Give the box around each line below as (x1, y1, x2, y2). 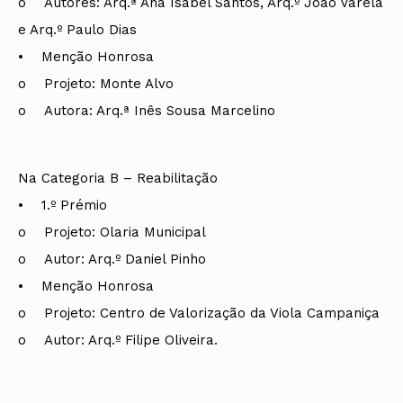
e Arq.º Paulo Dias (18, 21, 137, 38)
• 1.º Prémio (18, 196, 107, 213)
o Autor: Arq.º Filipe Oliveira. (18, 331, 218, 348)
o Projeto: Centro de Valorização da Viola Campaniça (18, 304, 380, 321)
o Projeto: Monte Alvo (18, 75, 174, 92)
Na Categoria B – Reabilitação (18, 169, 218, 186)
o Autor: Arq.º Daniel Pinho (18, 250, 206, 267)
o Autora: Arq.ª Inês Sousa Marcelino (18, 102, 275, 119)
